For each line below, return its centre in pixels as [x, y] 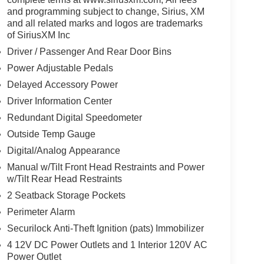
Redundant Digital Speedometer [74, 118]
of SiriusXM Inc [38, 35]
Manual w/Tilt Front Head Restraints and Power [105, 167]
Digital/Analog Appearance [63, 151]
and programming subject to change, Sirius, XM [105, 12]
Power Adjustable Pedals [60, 68]
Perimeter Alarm [41, 212]
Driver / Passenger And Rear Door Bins [89, 52]
